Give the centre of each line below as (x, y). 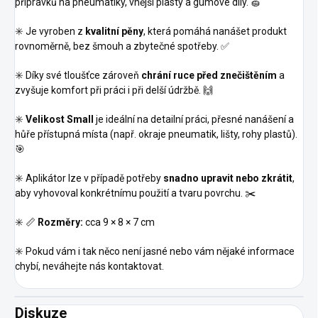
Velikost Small (60, 120)
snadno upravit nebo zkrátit (228, 179)
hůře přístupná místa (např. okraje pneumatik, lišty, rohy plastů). (156, 135)
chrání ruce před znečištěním (209, 76)
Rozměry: (60, 223)
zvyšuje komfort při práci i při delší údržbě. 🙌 (114, 91)
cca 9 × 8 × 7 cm (119, 223)
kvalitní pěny (114, 32)
